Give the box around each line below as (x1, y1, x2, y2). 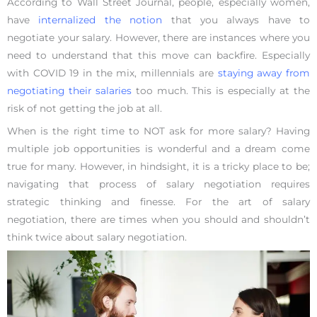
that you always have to (162, 13, 310, 25)
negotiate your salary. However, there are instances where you (7, 31, 310, 43)
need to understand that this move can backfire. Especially (7, 49, 310, 61)
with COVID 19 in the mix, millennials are (7, 67, 218, 79)
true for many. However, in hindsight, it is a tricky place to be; (7, 160, 310, 172)
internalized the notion (38, 13, 163, 25)
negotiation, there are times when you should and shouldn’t (7, 213, 310, 225)
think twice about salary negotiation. (7, 231, 187, 243)
